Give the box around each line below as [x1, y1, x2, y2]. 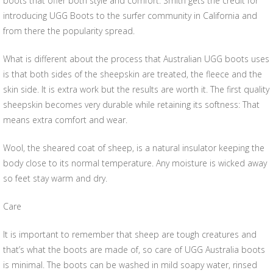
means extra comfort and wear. [3, 114, 127, 126]
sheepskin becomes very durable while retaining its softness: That [3, 99, 260, 110]
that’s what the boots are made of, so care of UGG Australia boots [3, 244, 265, 255]
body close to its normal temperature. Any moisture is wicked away [3, 157, 267, 169]
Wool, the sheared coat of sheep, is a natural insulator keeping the [3, 142, 264, 154]
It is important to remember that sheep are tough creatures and [3, 229, 257, 240]
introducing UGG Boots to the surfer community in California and [3, 10, 257, 21]
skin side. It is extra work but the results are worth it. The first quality [3, 83, 269, 95]
